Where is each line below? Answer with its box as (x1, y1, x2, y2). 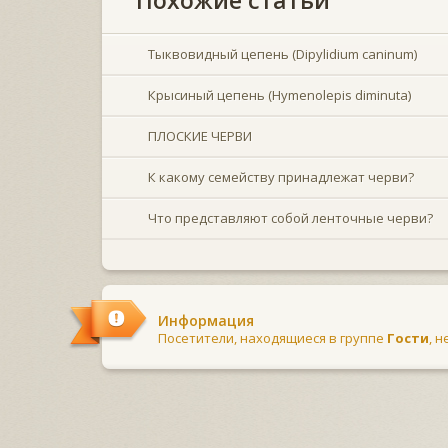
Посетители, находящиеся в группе (158, 328, 387, 347)
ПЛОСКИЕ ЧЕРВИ (148, 126, 252, 145)
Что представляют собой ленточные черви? (148, 208, 433, 227)
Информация (158, 310, 254, 330)
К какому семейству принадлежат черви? (148, 167, 414, 186)
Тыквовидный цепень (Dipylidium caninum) (148, 44, 417, 63)
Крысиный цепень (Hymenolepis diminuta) (148, 85, 411, 104)
